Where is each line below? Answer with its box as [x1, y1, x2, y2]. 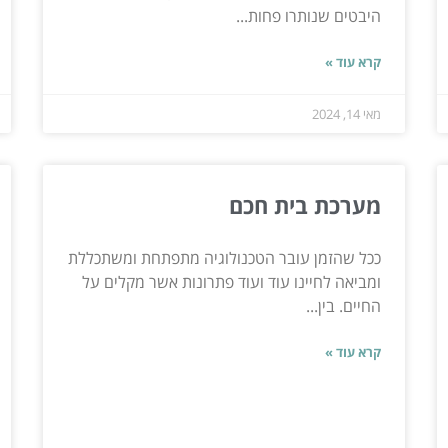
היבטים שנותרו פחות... [236, 4, 382, 27]
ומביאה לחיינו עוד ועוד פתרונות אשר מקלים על [82, 270, 382, 293]
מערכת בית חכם [229, 189, 382, 220]
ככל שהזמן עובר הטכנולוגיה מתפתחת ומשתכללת [68, 246, 382, 269]
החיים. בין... [306, 294, 382, 317]
